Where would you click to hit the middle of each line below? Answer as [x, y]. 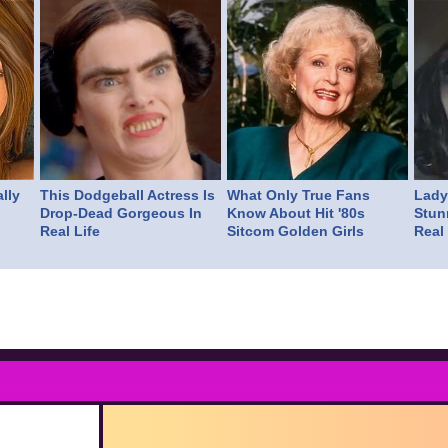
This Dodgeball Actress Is [128, 195]
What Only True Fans [299, 195]
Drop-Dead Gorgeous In [121, 213]
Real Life [70, 231]
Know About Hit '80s [296, 213]
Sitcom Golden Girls [296, 231]
